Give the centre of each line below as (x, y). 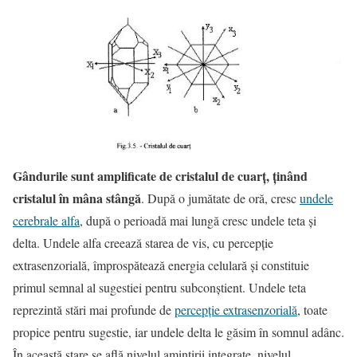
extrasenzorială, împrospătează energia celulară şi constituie (161, 265)
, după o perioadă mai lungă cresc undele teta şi (198, 221)
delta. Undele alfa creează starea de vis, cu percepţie (143, 243)
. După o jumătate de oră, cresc (220, 198)
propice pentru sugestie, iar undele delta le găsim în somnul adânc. (178, 332)
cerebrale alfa (46, 221)
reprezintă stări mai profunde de (94, 310)
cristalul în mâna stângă (77, 198)
